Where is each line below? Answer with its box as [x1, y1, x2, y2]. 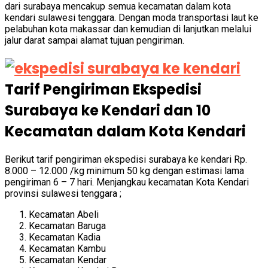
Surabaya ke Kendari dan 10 [5, 100, 211, 121]
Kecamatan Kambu [29, 243, 106, 254]
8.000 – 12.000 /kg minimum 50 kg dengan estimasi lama [5, 165, 244, 176]
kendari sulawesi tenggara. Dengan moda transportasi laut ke [5, 12, 258, 24]
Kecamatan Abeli [29, 209, 99, 220]
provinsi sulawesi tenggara [5, 188, 117, 199]
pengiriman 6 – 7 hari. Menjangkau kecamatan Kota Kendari [5, 176, 249, 188]
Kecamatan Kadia [29, 232, 100, 243]
